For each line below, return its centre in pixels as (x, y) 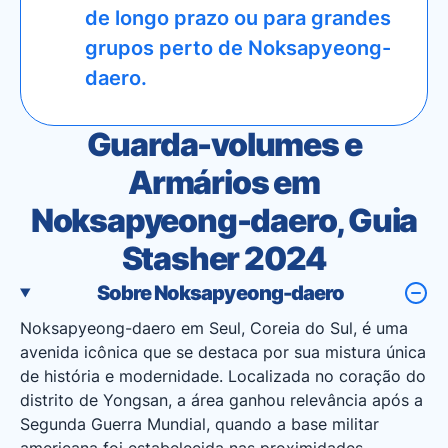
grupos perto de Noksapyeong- (238, 48)
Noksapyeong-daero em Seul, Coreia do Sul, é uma (214, 328)
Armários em (224, 182)
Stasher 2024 (224, 258)
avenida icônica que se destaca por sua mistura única (223, 352)
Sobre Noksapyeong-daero (220, 293)
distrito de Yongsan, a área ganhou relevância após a (221, 400)
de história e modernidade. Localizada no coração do (223, 376)
